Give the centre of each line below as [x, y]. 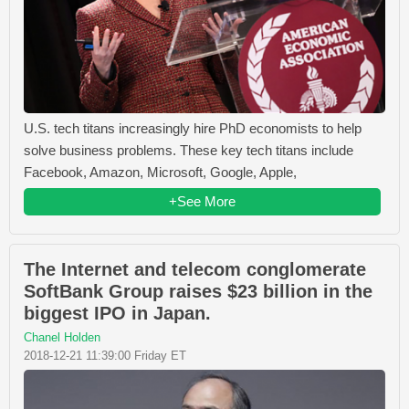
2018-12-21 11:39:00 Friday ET [105, 356]
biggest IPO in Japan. [117, 313]
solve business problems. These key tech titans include [189, 150]
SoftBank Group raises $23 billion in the [198, 291]
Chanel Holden [62, 337]
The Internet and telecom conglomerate [195, 269]
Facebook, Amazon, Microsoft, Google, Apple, [160, 172]
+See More [202, 201]
